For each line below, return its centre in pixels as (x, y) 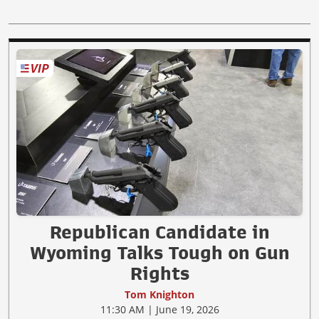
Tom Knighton (159, 294)
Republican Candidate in (159, 232)
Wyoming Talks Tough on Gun (159, 252)
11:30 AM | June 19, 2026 (159, 309)
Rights (159, 273)
